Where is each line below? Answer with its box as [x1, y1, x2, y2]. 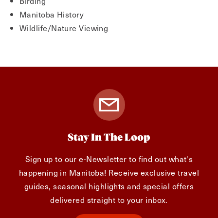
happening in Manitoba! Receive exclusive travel [18, 166, 200, 178]
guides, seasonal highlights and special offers [24, 180, 194, 192]
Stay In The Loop [68, 133, 150, 143]
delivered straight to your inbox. [50, 194, 168, 205]
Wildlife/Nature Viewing [19, 22, 109, 34]
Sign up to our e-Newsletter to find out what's [25, 153, 193, 164]
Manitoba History [19, 8, 84, 20]
